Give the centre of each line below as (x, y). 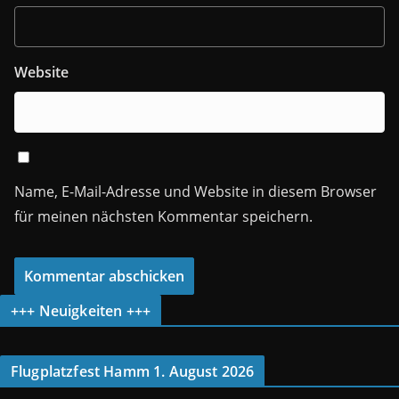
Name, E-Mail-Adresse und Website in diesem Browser (195, 191)
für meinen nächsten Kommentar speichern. (163, 216)
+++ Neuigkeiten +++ (81, 311)
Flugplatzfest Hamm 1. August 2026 (133, 371)
